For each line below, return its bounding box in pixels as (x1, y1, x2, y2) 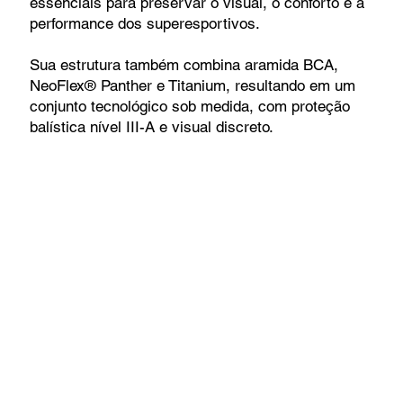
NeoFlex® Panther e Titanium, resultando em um (29, 76, 355, 95)
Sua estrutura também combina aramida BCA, (29, 56, 338, 75)
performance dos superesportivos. (29, 14, 260, 33)
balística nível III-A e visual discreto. (29, 118, 273, 137)
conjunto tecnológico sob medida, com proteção (29, 97, 350, 116)
